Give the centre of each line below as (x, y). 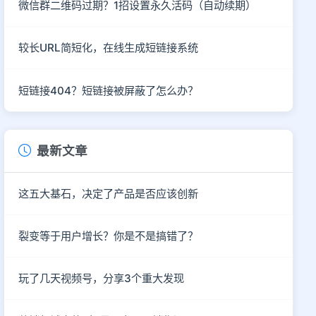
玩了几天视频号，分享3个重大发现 (102, 278)
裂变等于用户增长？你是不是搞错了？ (109, 236)
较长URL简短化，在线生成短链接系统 (109, 48)
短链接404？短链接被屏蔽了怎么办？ (109, 90)
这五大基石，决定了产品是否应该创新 (109, 194)
